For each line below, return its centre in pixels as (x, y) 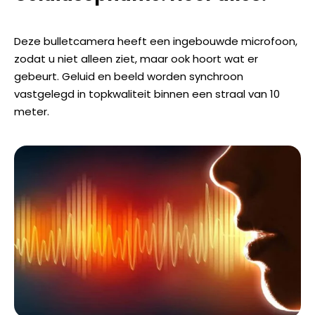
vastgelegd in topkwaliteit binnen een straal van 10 (147, 94)
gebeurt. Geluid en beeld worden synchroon (129, 77)
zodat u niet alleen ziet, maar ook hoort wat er (136, 59)
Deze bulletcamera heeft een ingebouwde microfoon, (156, 41)
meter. (32, 112)
